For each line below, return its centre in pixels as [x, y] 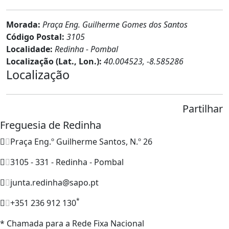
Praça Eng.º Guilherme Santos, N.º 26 [81, 141]
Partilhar [203, 108]
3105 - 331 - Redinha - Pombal [67, 162]
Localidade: [30, 49]
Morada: [24, 24]
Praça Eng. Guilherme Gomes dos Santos [115, 24]
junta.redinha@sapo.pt [54, 182]
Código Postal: [36, 37]
